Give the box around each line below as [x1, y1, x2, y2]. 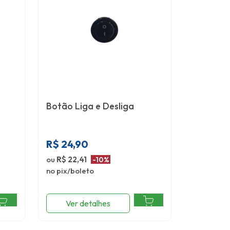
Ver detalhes [65, 198, 110, 209]
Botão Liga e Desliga [46, 100, 134, 112]
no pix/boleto [46, 165, 94, 176]
